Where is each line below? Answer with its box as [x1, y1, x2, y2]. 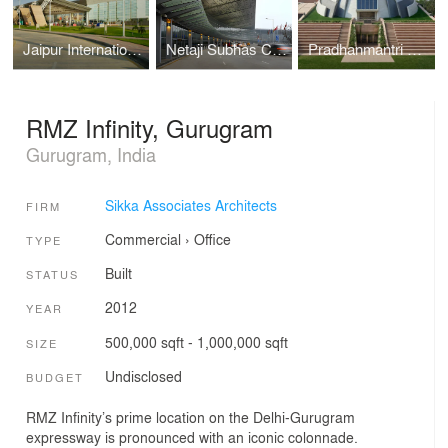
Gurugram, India [26, 141, 156, 168]
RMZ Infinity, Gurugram [26, 110, 273, 146]
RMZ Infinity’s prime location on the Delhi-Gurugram [26, 406, 355, 427]
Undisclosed [104, 366, 182, 387]
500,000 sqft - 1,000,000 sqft [104, 331, 288, 352]
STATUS [26, 266, 79, 283]
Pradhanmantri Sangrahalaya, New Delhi [407, 37, 423, 60]
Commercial [104, 228, 181, 249]
